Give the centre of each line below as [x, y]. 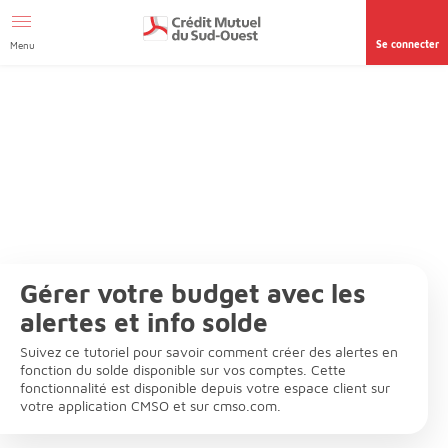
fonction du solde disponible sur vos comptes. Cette [183, 370]
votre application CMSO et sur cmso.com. [150, 406]
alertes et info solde [144, 322]
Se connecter [407, 44]
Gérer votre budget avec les [193, 293]
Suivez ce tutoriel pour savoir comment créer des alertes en [209, 352]
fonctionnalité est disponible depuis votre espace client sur [205, 388]
